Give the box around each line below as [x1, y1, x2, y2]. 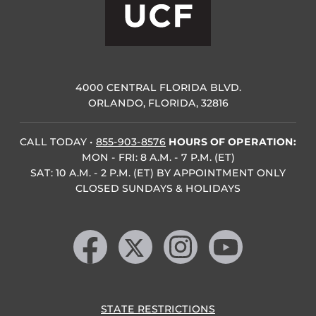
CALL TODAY [20, 136, 90, 148]
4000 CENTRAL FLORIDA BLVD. [75, 82, 241, 94]
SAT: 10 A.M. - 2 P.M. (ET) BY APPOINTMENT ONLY [30, 167, 286, 179]
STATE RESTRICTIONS [101, 303, 215, 315]
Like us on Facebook [90, 217, 190, 242]
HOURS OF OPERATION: [169, 136, 296, 148]
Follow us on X [135, 217, 148, 242]
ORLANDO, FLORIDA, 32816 [87, 97, 229, 109]
